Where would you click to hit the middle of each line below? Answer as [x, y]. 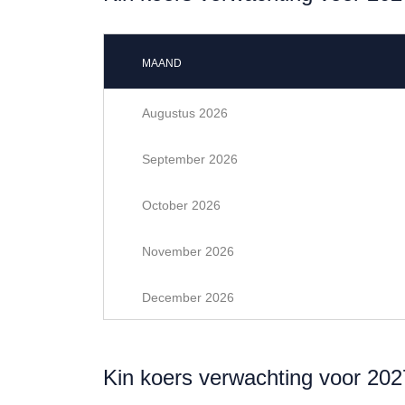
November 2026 [188, 251]
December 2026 [188, 297]
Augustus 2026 [185, 113]
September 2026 [190, 159]
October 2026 [181, 205]
